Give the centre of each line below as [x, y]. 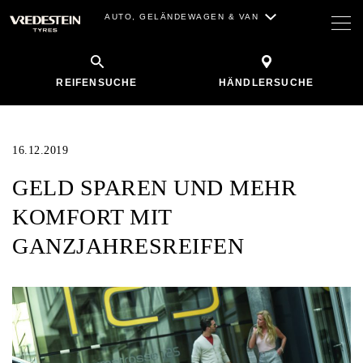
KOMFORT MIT [92, 217]
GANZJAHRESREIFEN [128, 246]
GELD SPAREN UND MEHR [154, 188]
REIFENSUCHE [97, 83]
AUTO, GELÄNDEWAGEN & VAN [181, 17]
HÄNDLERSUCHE [266, 83]
